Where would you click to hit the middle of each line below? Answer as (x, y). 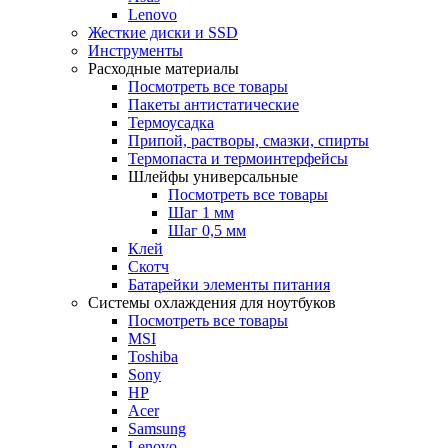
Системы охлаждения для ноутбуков (212, 302)
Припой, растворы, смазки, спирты (248, 140)
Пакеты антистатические (213, 104)
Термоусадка (171, 122)
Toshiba (153, 356)
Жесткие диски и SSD (163, 32)
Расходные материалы (163, 68)
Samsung (157, 428)
